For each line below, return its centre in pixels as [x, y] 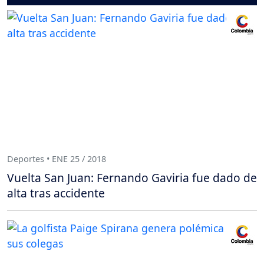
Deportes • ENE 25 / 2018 [57, 159]
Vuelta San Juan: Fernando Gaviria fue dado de [132, 177]
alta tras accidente [56, 193]
